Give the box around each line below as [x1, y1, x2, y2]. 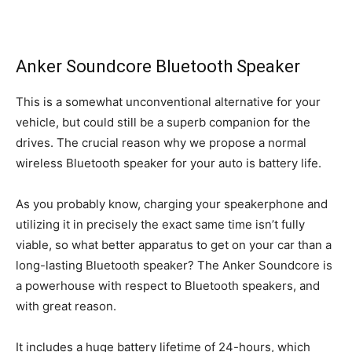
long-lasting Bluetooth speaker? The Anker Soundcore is [16, 257, 332, 273]
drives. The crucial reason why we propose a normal [16, 134, 306, 150]
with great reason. [16, 298, 116, 313]
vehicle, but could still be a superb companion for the [16, 114, 310, 130]
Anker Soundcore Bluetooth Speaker [16, 56, 300, 76]
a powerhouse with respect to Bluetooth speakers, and [16, 277, 320, 293]
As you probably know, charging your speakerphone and [16, 196, 328, 211]
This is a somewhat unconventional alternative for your [16, 93, 321, 109]
